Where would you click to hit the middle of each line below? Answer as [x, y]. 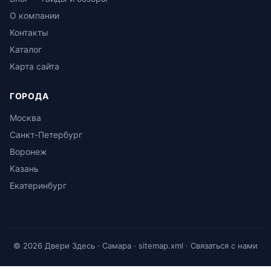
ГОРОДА [29, 96]
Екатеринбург [38, 185]
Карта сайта [34, 66]
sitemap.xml [161, 246]
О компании [34, 15]
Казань [24, 168]
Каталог [26, 49]
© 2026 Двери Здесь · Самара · [76, 246]
